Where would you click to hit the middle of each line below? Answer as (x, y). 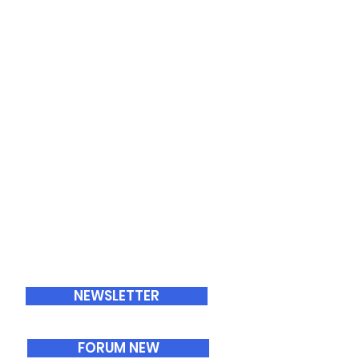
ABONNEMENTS (119, 257)
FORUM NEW (118, 348)
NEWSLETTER (117, 296)
